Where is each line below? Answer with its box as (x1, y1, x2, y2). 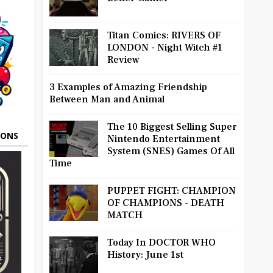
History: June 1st (107, 249, 183, 261)
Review (107, 54, 140, 66)
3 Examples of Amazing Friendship (49, 81, 207, 94)
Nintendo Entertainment (107, 133, 220, 146)
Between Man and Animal (49, 93, 165, 106)
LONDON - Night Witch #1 (107, 41, 222, 54)
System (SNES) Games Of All (107, 145, 235, 158)
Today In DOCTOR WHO (107, 236, 216, 249)
